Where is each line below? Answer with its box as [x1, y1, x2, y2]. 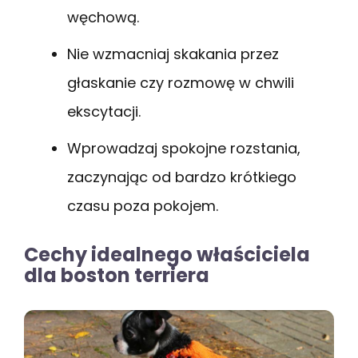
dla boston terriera [24, 262, 209, 289]
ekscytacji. [67, 101, 141, 122]
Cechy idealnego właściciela [24, 241, 310, 268]
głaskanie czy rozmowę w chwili [67, 73, 294, 93]
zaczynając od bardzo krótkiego [67, 167, 296, 188]
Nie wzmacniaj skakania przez [67, 44, 279, 65]
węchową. [67, 7, 139, 28]
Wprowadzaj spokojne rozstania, [67, 138, 300, 159]
